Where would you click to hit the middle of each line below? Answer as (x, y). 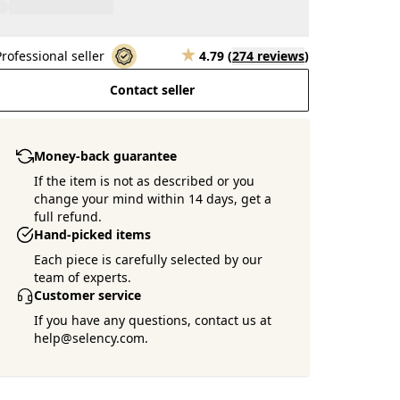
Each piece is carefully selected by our (149, 259)
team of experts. (83, 277)
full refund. (68, 217)
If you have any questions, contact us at (153, 320)
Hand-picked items (93, 234)
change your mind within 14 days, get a (153, 199)
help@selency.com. (92, 338)
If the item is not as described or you (145, 181)
